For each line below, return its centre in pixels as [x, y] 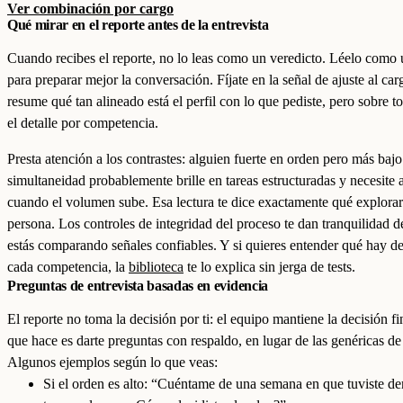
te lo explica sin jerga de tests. [269, 267]
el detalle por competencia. [83, 123]
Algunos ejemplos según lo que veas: [112, 362]
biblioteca [156, 267]
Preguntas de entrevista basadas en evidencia [138, 286]
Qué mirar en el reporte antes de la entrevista [138, 25]
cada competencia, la [68, 267]
